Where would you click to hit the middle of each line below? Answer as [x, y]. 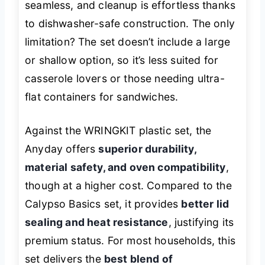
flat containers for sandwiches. [102, 96]
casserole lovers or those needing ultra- [125, 78]
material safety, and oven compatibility [125, 167]
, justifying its [201, 222]
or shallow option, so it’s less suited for [122, 60]
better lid [205, 203]
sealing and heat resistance [97, 222]
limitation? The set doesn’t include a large [128, 41]
